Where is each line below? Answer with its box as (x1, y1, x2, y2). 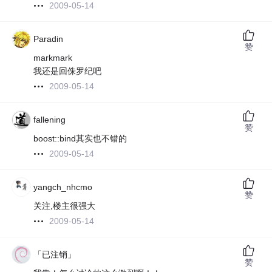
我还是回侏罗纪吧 (33, 66, 102, 76)
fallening (33, 115, 66, 125)
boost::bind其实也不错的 (33, 134, 127, 144)
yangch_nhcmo (33, 182, 93, 192)
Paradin (33, 34, 64, 44)
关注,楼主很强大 (33, 201, 96, 211)
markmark (33, 53, 73, 63)
